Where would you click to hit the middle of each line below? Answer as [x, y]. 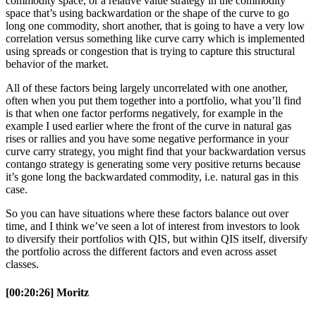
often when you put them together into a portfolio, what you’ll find [153, 101]
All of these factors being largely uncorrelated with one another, [147, 88]
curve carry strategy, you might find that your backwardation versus [156, 152]
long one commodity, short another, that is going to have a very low [155, 26]
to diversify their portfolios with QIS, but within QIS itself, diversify [157, 239]
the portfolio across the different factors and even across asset [141, 252]
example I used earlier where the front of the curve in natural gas [148, 126]
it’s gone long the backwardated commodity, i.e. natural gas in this [152, 177]
